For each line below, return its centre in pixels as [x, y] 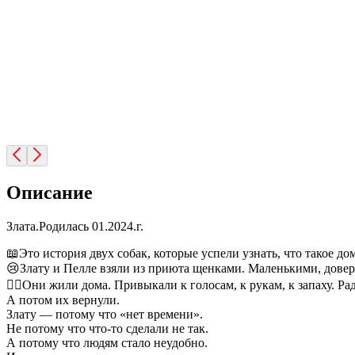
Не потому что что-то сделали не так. [107, 328]
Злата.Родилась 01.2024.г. [75, 226]
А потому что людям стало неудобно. [107, 342]
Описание [50, 192]
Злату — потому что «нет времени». [105, 314]
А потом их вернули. [63, 300]
